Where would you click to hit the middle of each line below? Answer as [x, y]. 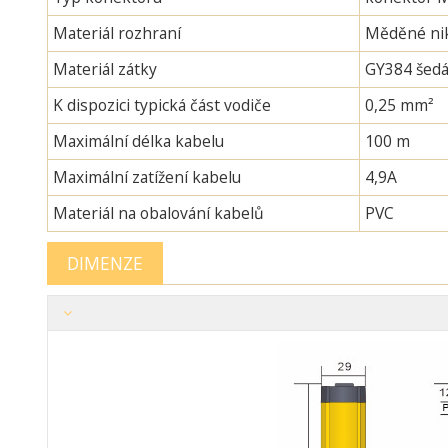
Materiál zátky [104, 68]
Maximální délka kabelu [138, 140]
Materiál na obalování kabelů [158, 212]
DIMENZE [104, 262]
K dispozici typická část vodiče [161, 104]
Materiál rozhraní [116, 32]
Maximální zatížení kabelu [146, 176]
